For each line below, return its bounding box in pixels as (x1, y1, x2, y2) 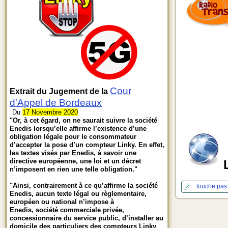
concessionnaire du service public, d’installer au (10, 214, 163, 222)
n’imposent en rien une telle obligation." (10, 165, 137, 173)
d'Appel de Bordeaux (10, 97, 102, 108)
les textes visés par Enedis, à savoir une (10, 149, 136, 157)
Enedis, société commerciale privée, (10, 206, 124, 214)
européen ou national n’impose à (10, 198, 114, 206)
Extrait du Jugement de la (10, 87, 110, 96)
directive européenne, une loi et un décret (10, 157, 141, 165)
